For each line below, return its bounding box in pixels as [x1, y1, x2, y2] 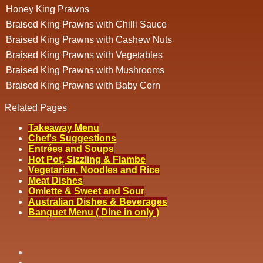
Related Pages [5, 103, 67, 113]
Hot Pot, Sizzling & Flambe [28, 154, 146, 165]
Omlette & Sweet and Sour [28, 186, 144, 197]
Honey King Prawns [6, 4, 89, 15]
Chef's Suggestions [28, 133, 116, 144]
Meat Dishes [28, 176, 83, 186]
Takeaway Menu [28, 123, 99, 133]
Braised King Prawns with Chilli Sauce [6, 19, 167, 30]
